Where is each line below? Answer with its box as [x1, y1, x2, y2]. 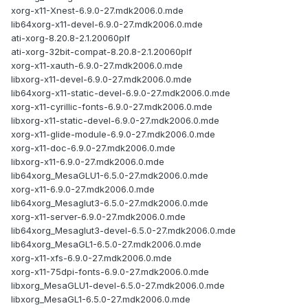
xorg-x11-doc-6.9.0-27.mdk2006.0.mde [11, 142, 175, 154]
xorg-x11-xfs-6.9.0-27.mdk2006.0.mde [11, 252, 172, 264]
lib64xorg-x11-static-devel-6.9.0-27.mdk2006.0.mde [11, 87, 230, 99]
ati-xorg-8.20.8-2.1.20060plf [11, 32, 130, 44]
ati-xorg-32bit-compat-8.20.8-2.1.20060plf [11, 46, 192, 58]
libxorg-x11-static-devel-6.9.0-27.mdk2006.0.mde [11, 115, 219, 126]
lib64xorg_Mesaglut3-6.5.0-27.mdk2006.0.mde [11, 197, 208, 209]
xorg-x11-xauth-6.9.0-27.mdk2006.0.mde [11, 60, 183, 71]
